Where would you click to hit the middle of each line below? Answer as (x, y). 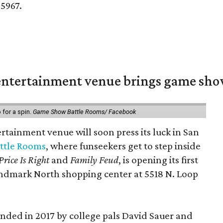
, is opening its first (159, 160)
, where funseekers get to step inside (123, 146)
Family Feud (95, 160)
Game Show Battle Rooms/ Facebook (84, 111)
